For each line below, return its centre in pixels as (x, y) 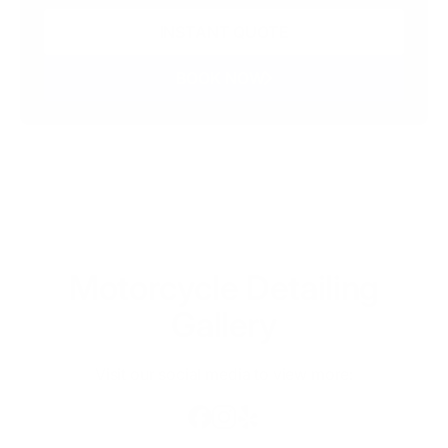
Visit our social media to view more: (224, 373)
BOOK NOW (220, 77)
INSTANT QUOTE (224, 31)
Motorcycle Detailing (224, 287)
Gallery (224, 324)
